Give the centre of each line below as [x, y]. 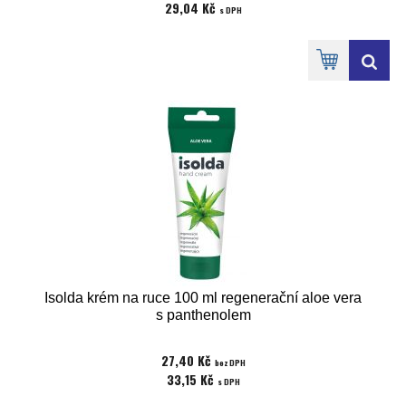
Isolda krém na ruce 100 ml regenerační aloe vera [203, 298]
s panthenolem [203, 315]
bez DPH [230, 362]
